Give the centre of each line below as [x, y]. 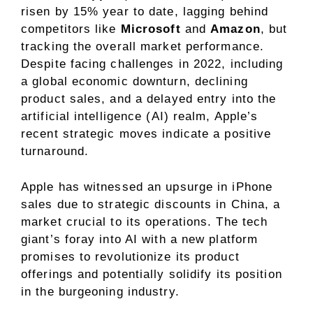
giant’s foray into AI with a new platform [140, 239]
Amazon [235, 29]
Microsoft [151, 29]
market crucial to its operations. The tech [145, 221]
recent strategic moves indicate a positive [146, 134]
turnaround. [55, 152]
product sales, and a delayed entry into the [149, 99]
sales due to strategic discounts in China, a [151, 204]
